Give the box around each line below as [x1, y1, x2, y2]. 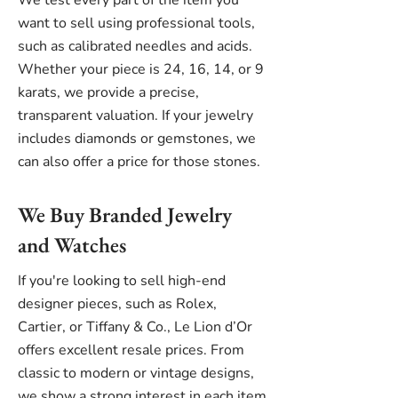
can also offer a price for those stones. [18, 152, 260, 171]
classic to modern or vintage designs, [18, 363, 254, 383]
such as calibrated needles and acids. [18, 36, 252, 56]
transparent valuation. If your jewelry [18, 106, 253, 125]
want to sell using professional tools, [18, 13, 255, 33]
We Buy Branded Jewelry [18, 201, 232, 228]
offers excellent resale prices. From [18, 340, 244, 360]
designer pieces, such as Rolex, [18, 294, 217, 314]
